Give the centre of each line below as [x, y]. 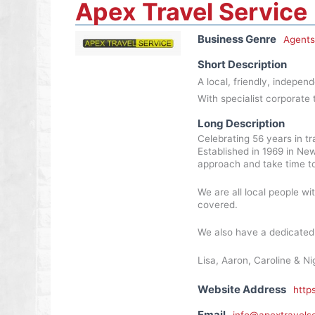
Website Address [242, 290]
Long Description [241, 123]
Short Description [242, 64]
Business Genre [237, 39]
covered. [217, 204]
